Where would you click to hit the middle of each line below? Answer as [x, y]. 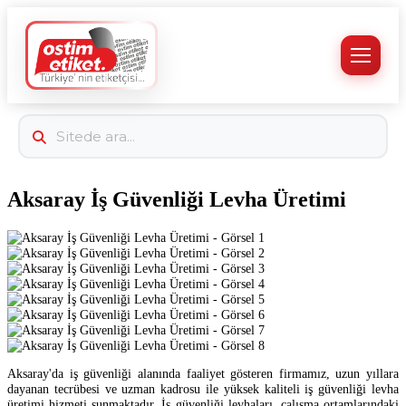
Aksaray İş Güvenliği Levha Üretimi [177, 199]
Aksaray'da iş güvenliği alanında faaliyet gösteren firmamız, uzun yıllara [203, 374]
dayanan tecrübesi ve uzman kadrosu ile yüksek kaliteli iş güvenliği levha [203, 389]
